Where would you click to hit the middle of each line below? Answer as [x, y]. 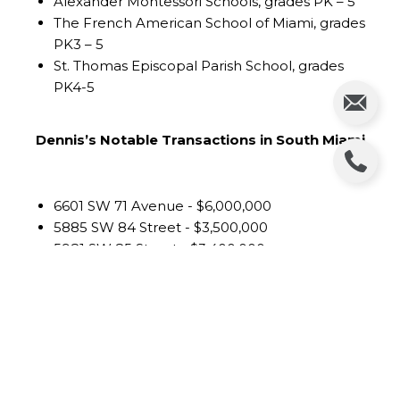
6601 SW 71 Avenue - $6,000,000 [162, 205]
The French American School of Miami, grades [209, 22]
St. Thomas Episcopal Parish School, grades [198, 65]
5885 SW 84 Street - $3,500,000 [160, 227]
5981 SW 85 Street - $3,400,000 [159, 248]
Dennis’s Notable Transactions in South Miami [200, 139]
